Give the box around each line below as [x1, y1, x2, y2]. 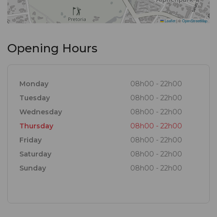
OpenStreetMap [182, 18, 207, 24]
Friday [19, 136, 42, 145]
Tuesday [19, 93, 50, 103]
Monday [19, 79, 48, 89]
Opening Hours [7, 41, 97, 56]
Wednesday [19, 108, 62, 117]
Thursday [19, 122, 53, 131]
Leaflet [164, 18, 175, 24]
